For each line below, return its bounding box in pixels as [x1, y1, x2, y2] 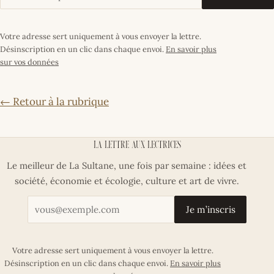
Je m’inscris [185, 203, 235, 215]
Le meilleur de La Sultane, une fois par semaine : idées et [7, 159, 246, 171]
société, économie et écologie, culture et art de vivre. [14, 174, 239, 187]
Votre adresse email [136, 196, 231, 210]
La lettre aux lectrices [93, 141, 181, 151]
